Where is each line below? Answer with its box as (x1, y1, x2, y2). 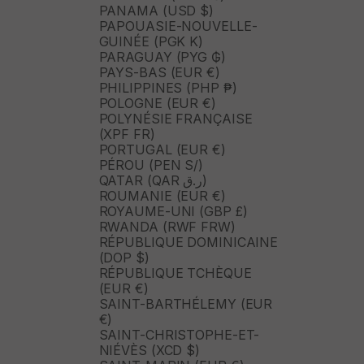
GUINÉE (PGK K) (98, 33, 204, 50)
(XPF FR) (98, 126, 155, 143)
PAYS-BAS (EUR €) (98, 64, 220, 81)
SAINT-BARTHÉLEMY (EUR (98, 296, 273, 313)
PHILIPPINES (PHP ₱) (98, 80, 237, 97)
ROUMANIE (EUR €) (98, 188, 226, 205)
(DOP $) (98, 249, 149, 266)
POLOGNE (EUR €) (98, 95, 216, 112)
